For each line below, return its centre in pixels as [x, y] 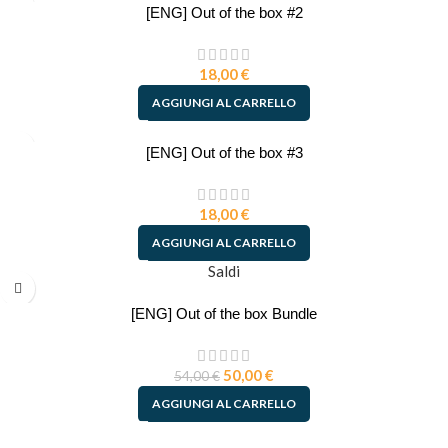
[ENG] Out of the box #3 [224, 153]
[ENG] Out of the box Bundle [224, 314]
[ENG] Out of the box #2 [224, 13]
